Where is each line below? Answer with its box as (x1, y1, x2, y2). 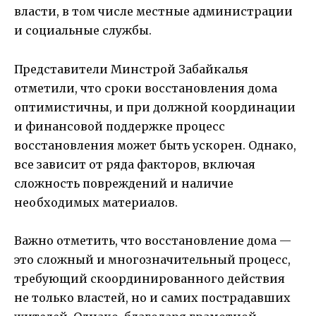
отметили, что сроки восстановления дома (14, 80, 277, 95)
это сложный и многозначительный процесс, (14, 252, 291, 267)
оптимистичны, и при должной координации (14, 99, 296, 114)
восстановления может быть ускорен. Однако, (14, 138, 296, 152)
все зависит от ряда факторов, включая (14, 157, 255, 171)
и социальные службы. (14, 23, 152, 38)
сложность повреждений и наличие (14, 176, 233, 190)
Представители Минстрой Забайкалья (14, 61, 248, 76)
